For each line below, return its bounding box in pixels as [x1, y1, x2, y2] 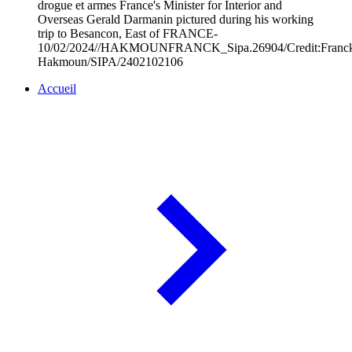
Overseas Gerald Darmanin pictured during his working [38, 13, 313, 27]
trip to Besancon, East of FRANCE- [38, 27, 218, 41]
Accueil [38, 82, 76, 96]
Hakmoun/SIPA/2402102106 [38, 55, 183, 69]
